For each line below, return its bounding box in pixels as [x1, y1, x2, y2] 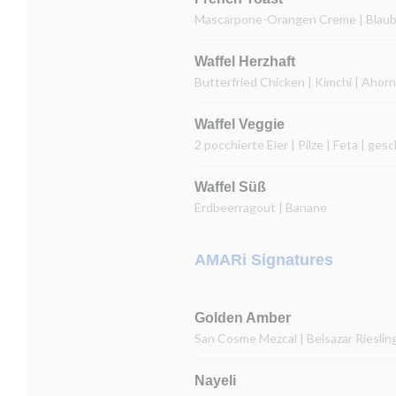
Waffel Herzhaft [194, 54, 295, 69]
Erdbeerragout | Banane [194, 200, 327, 215]
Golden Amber [194, 310, 291, 325]
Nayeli [194, 373, 236, 388]
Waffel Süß [194, 179, 266, 194]
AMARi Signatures [194, 251, 333, 269]
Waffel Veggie [194, 117, 285, 132]
